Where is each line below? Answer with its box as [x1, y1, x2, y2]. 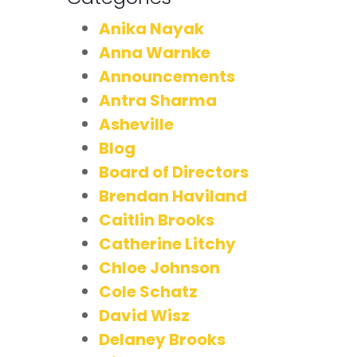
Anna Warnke [99, 41, 210, 64]
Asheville [99, 112, 174, 135]
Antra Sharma [99, 88, 217, 112]
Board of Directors [99, 160, 249, 183]
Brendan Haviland [99, 184, 247, 207]
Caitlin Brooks [99, 208, 214, 231]
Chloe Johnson [99, 256, 220, 279]
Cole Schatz [99, 280, 198, 303]
